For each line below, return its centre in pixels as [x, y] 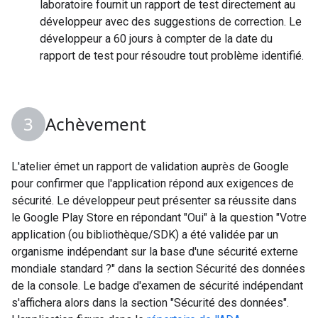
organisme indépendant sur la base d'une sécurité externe [155, 251]
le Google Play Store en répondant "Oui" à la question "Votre [159, 217]
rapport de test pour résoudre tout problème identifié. [172, 55]
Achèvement [96, 124]
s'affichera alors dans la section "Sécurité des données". [150, 302]
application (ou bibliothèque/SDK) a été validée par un [145, 234]
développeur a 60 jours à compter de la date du [156, 38]
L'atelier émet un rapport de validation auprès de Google [150, 166]
